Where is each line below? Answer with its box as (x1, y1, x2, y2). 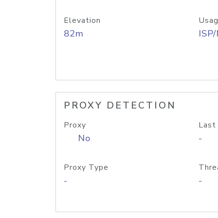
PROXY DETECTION (64, 99, 176, 112)
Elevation (64, 15, 101, 26)
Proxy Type (64, 162, 109, 173)
